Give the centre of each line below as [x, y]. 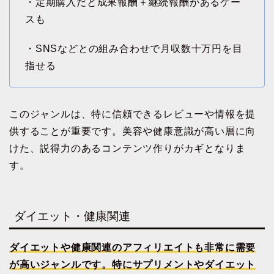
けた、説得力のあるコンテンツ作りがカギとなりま [128, 149]
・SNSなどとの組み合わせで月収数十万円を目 [134, 49]
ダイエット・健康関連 [72, 216]
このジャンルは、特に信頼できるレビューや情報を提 [133, 114]
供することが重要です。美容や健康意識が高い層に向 [133, 131]
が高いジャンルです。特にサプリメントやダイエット [133, 264]
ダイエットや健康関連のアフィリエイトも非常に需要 [133, 247]
